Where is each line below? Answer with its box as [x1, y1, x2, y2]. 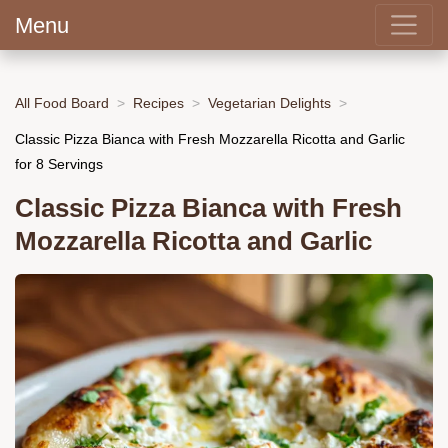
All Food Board [15, 94, 109, 111]
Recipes [133, 94, 184, 111]
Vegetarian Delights [208, 94, 331, 111]
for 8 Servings [15, 155, 103, 172]
